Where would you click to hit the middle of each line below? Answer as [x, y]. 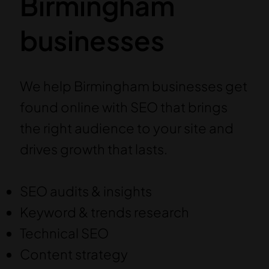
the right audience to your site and [126, 128]
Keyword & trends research [104, 212]
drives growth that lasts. [93, 149]
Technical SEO [64, 233]
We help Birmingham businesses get [133, 86]
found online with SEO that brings [123, 107]
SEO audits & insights [86, 191]
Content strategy [74, 254]
